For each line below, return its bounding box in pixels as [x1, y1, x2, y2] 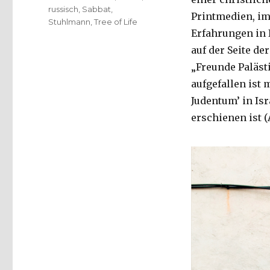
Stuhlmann [48, 17, 91, 27]
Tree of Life [94, 17, 138, 27]
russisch [48, 4, 79, 14]
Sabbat [82, 4, 111, 14]
